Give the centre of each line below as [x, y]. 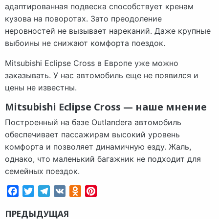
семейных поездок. [42, 171]
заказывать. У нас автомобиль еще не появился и [102, 76]
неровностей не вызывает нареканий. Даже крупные [108, 31]
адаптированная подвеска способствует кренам [99, 7]
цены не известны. [41, 88]
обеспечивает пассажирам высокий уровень [92, 135]
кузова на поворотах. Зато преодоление [83, 19]
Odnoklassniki [107, 191]
